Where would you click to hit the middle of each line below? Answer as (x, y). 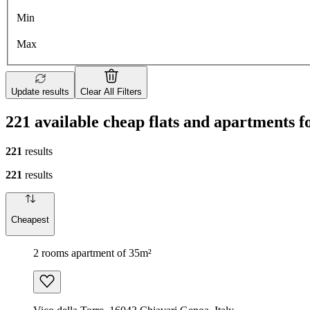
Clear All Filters (111, 92)
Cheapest (30, 219)
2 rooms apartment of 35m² (92, 253)
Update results (40, 92)
